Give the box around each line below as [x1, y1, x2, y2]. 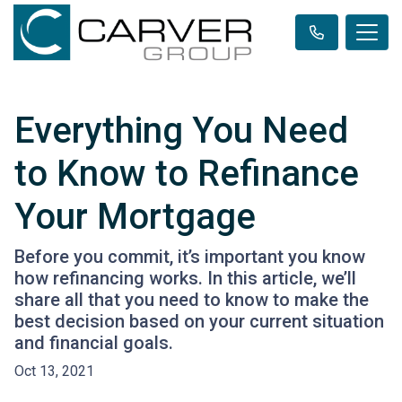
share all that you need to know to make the [14, 289, 369, 311]
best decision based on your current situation [14, 310, 384, 333]
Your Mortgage [14, 196, 256, 239]
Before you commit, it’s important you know [14, 246, 365, 268]
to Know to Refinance [14, 153, 359, 196]
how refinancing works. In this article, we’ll [14, 267, 356, 290]
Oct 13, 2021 [14, 363, 94, 380]
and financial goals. [14, 332, 173, 354]
